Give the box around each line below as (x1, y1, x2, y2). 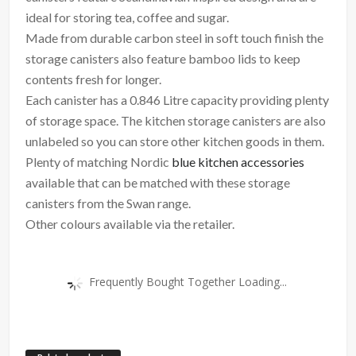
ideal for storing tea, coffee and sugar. (25, 9, 230, 25)
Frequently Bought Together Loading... (88, 273, 287, 289)
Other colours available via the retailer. (25, 215, 235, 231)
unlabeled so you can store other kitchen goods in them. (25, 133, 325, 149)
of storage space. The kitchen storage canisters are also (25, 112, 327, 128)
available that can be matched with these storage (25, 174, 291, 190)
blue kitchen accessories (172, 153, 305, 169)
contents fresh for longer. (25, 71, 162, 87)
